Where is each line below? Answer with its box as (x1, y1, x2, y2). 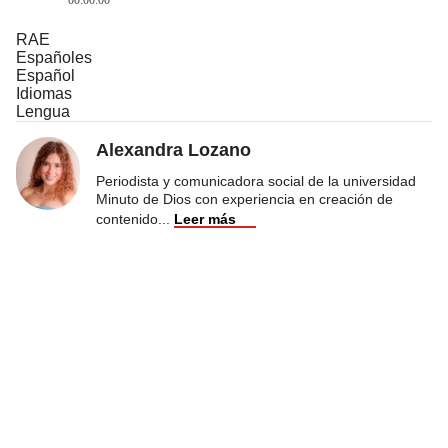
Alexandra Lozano (96, 139, 251, 160)
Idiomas (16, 84, 72, 102)
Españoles (16, 48, 92, 66)
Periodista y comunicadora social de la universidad (96, 172, 416, 189)
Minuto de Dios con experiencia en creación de (96, 190, 393, 207)
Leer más (174, 210, 236, 227)
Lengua (16, 102, 70, 120)
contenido (96, 210, 158, 227)
